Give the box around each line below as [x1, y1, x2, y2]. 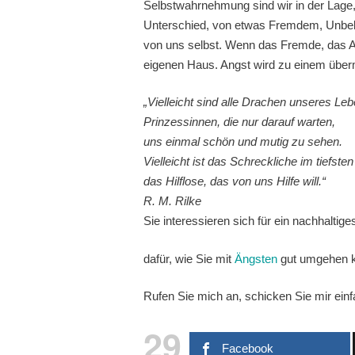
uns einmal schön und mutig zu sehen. [143, 135, 343, 149]
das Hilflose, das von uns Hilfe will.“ [143, 174, 326, 189]
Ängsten [235, 251, 278, 265]
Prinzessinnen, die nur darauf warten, [143, 115, 336, 129]
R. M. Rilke [143, 194, 202, 208]
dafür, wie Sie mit [143, 251, 235, 265]
